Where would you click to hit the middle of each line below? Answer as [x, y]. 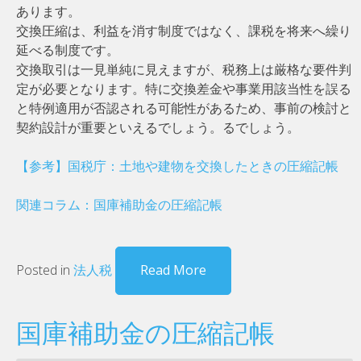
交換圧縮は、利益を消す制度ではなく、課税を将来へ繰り [184, 30]
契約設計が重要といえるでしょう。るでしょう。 [158, 127]
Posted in [45, 270]
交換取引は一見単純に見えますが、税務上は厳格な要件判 [184, 69]
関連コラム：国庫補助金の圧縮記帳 [119, 204]
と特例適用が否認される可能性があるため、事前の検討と [184, 108]
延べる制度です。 [68, 50]
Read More [173, 270]
